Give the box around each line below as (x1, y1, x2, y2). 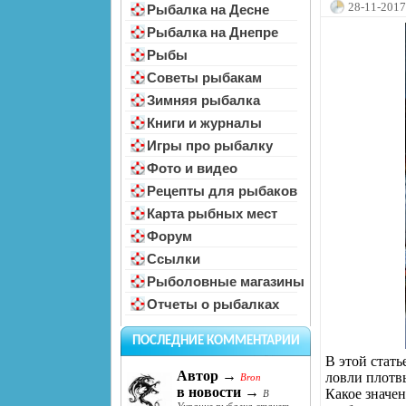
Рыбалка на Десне (147, 2, 269, 17)
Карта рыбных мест (147, 206, 277, 221)
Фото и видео (147, 160, 237, 176)
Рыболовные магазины (147, 274, 304, 289)
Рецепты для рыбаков (147, 183, 297, 198)
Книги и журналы (147, 115, 262, 130)
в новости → (177, 384, 259, 400)
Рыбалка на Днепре (147, 24, 278, 40)
